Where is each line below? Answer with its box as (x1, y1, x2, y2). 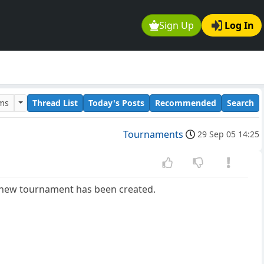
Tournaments (123, 128, 183, 141)
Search (227, 97, 254, 108)
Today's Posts (88, 97, 144, 108)
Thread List (32, 97, 78, 108)
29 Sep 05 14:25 (197, 128, 259, 140)
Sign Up (159, 19, 194, 32)
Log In (225, 19, 254, 32)
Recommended (155, 97, 216, 108)
